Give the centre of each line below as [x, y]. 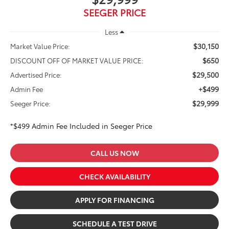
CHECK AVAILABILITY [114, 176]
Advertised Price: [36, 74]
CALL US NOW [114, 153]
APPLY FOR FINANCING [114, 200]
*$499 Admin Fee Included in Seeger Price [82, 125]
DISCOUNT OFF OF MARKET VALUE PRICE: [77, 60]
